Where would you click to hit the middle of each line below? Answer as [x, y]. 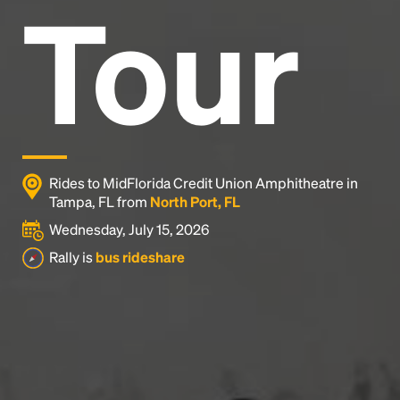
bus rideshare [140, 257]
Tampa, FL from [100, 201]
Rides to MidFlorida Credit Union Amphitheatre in [204, 183]
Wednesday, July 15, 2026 [129, 229]
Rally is [72, 257]
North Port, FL [195, 201]
